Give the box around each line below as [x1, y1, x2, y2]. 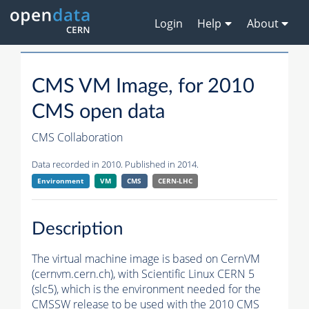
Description [32, 219, 123, 238]
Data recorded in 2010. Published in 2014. [32, 158, 199, 171]
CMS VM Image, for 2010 [32, 77, 255, 97]
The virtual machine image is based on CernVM [32, 250, 260, 266]
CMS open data [32, 102, 165, 123]
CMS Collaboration [32, 130, 123, 146]
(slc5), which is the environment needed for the [32, 281, 261, 297]
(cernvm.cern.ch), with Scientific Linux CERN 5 [32, 266, 255, 281]
